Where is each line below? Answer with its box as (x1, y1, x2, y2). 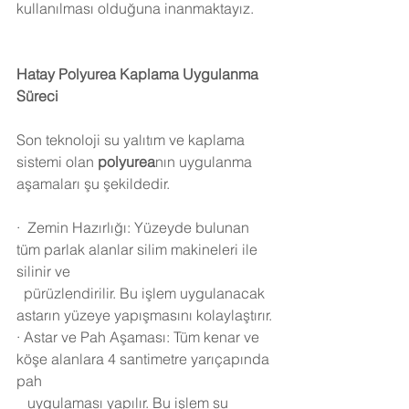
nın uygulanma (155, 152, 256, 171)
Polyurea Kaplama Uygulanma (55, 65, 262, 83)
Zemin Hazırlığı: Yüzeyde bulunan (27, 218, 253, 236)
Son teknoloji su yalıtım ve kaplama (16, 131, 248, 149)
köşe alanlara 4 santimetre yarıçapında (16, 350, 273, 368)
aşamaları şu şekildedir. (16, 174, 170, 193)
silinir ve (16, 262, 74, 280)
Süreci (16, 87, 62, 105)
